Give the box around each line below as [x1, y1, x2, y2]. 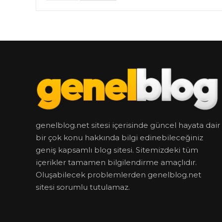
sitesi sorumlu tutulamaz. [36, 182, 130, 192]
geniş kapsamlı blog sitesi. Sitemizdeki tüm [36, 145, 198, 155]
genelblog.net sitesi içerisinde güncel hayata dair [36, 120, 220, 130]
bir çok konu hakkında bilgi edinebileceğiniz [36, 133, 203, 143]
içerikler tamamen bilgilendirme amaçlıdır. [36, 158, 197, 167]
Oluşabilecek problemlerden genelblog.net [36, 170, 201, 180]
